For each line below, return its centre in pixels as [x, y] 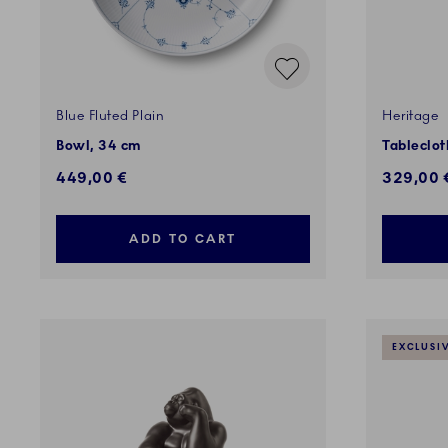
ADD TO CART [183, 239]
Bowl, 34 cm [99, 146]
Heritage [411, 116]
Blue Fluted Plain [110, 116]
